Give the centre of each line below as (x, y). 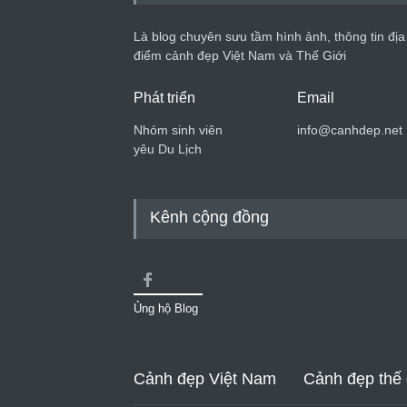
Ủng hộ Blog (166, 308)
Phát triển (164, 97)
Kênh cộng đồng (209, 217)
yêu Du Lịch (168, 149)
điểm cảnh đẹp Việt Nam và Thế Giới (240, 55)
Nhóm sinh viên (178, 129)
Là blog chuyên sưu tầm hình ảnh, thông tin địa (269, 36)
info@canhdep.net (350, 129)
